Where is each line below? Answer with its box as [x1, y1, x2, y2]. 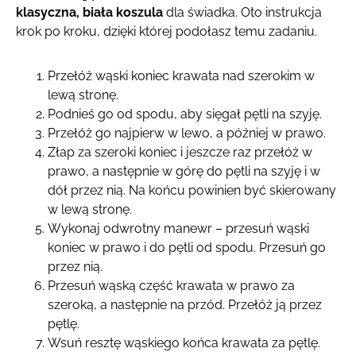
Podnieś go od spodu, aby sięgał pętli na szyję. [48, 106, 322, 122]
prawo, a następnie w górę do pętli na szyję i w [48, 163, 320, 179]
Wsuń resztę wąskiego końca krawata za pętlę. [48, 335, 320, 350]
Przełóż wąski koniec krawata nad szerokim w [48, 68, 315, 83]
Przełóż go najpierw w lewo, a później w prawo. [48, 125, 326, 141]
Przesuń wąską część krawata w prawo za [48, 277, 295, 293]
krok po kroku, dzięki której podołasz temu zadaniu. [16, 23, 317, 39]
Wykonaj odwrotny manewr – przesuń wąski [48, 220, 309, 236]
